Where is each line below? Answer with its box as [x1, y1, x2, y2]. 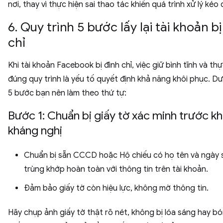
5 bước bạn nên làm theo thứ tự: [8, 88, 126, 99]
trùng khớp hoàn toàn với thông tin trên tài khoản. [24, 164, 208, 175]
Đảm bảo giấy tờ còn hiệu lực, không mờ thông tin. [24, 183, 209, 194]
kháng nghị [8, 123, 62, 138]
